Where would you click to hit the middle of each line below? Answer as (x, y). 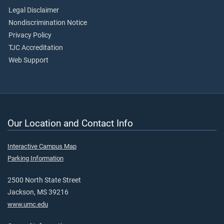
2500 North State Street (44, 180)
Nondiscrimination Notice (48, 23)
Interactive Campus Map (42, 146)
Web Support (28, 60)
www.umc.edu (28, 204)
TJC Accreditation (36, 48)
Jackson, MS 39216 (38, 192)
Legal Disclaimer (34, 10)
